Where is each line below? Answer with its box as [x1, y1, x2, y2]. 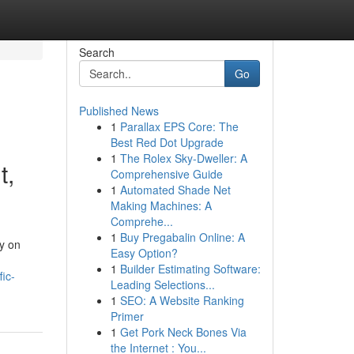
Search [78, 44, 115, 60]
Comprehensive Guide [110, 166, 223, 182]
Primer [110, 308, 144, 324]
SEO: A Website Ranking [119, 292, 244, 308]
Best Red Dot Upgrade [110, 134, 224, 150]
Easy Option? [110, 245, 178, 261]
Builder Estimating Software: [119, 261, 261, 277]
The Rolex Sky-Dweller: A [119, 150, 247, 166]
